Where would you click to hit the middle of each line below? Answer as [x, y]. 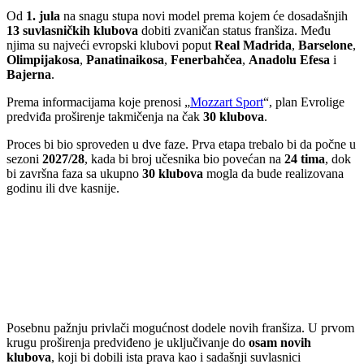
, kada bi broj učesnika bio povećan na [184, 159]
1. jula [43, 16]
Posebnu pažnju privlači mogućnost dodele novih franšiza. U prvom [180, 327]
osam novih [280, 342]
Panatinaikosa [125, 60]
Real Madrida [253, 45]
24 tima [305, 159]
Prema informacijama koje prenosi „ [98, 102]
